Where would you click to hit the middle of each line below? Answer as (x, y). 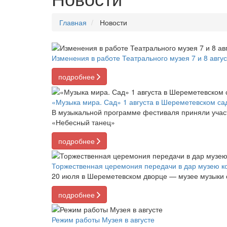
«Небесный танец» (83, 122)
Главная (73, 22)
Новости (112, 22)
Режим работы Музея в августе (103, 220)
